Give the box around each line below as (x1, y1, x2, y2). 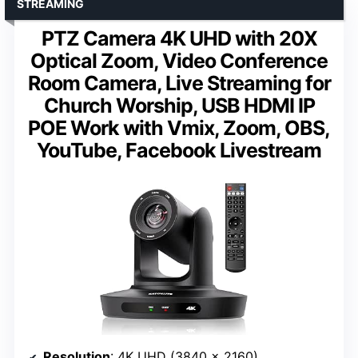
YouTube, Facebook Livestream (37, 138, 321, 163)
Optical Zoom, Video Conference (30, 49, 328, 74)
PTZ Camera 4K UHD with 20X (41, 26, 317, 51)
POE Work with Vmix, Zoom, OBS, (28, 116, 330, 141)
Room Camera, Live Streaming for (27, 71, 331, 96)
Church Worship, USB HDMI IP (43, 93, 315, 118)
